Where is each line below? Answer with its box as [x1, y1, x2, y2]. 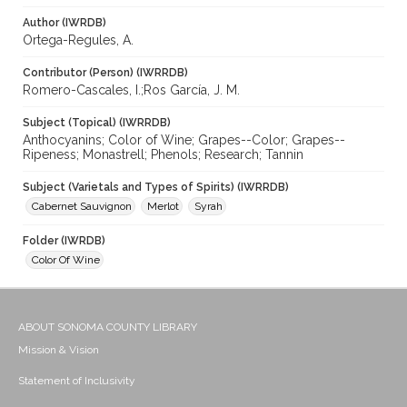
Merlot [147, 200, 179, 213]
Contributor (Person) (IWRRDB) [23, 66, 188, 80]
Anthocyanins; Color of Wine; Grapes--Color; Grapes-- [23, 133, 345, 148]
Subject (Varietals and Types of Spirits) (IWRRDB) [23, 181, 289, 194]
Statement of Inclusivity [18, 374, 135, 388]
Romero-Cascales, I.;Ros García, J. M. [23, 83, 240, 98]
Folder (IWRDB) [23, 234, 105, 248]
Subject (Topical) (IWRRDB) [23, 116, 171, 130]
